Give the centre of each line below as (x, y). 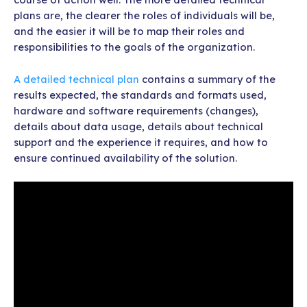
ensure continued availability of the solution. (125, 158)
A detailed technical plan (76, 79)
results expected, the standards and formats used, (140, 95)
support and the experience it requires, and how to (141, 142)
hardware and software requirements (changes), (136, 110)
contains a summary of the (207, 79)
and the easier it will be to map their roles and (129, 32)
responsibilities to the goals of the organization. (134, 47)
